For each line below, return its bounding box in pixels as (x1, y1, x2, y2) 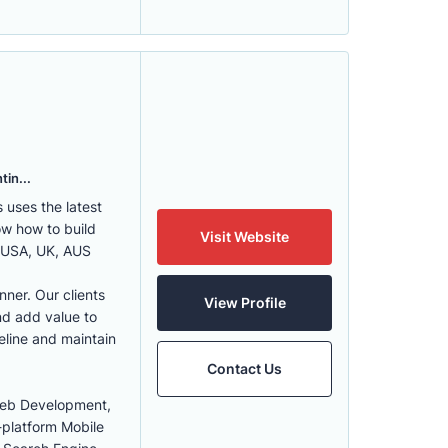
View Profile (203, 294, 286, 311)
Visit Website (200, 228, 289, 245)
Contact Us (207, 360, 282, 377)
